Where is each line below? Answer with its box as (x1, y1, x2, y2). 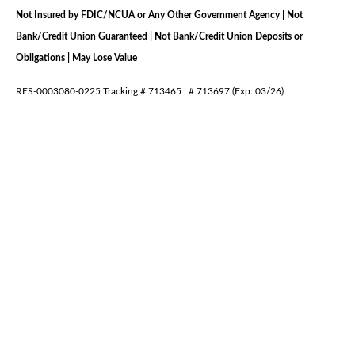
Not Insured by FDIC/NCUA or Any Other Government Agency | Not (16, 10, 303, 20)
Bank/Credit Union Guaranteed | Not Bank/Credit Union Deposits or (16, 31, 303, 41)
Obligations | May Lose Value (16, 52, 137, 63)
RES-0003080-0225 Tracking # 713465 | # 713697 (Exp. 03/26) (16, 86, 284, 96)
